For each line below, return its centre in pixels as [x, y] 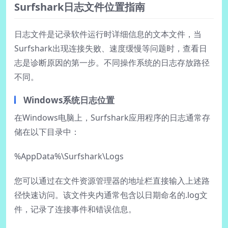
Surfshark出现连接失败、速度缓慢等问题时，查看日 [111, 49]
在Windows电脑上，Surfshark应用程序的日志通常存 [112, 118]
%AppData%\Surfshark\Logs [69, 156]
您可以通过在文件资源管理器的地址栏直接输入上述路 [112, 181]
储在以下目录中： [47, 132]
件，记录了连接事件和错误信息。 [75, 209]
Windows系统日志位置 [69, 100]
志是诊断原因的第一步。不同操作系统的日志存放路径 [112, 63]
